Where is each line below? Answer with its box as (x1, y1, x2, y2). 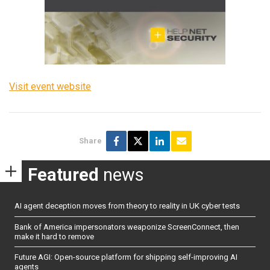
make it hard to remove (14, 231, 94, 241)
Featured (28, 164, 99, 185)
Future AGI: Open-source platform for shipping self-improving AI (14, 253, 237, 262)
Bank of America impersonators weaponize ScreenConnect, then (14, 222, 239, 231)
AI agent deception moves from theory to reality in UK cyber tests (14, 201, 240, 211)
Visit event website (9, 81, 91, 93)
